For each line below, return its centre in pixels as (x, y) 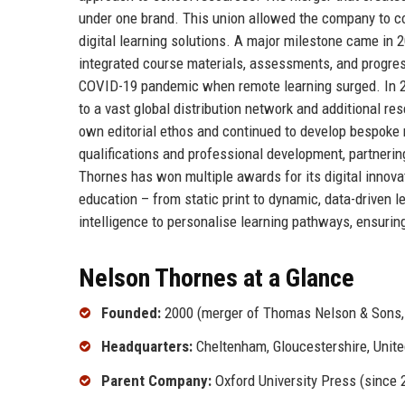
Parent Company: (156, 381)
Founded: (131, 312)
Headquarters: (147, 347)
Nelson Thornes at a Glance (217, 278)
